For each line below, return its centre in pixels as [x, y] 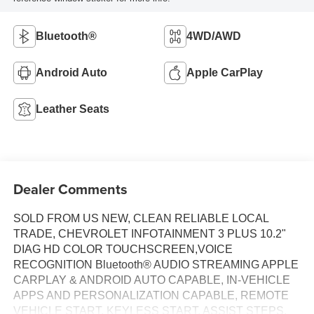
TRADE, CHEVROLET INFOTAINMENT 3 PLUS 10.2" [149, 234]
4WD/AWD [214, 36]
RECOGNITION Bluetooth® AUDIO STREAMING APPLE [156, 265]
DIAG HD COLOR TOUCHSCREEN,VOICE [123, 250]
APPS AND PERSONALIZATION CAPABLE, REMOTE [151, 296]
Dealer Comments [70, 189]
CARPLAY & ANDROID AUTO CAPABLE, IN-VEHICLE [151, 280]
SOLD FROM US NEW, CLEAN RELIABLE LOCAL [141, 219]
